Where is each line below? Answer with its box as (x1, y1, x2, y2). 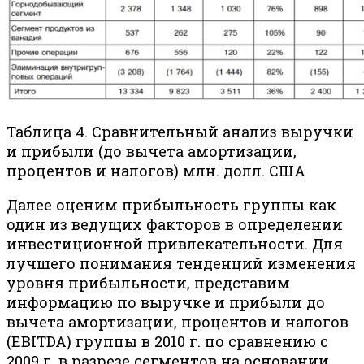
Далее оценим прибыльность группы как (6, 195, 336, 215)
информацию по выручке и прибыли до (6, 292, 325, 313)
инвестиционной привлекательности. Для (6, 234, 343, 254)
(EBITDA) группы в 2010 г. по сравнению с (6, 331, 328, 352)
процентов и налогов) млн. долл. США (6, 161, 305, 181)
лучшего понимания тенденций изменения (6, 253, 356, 274)
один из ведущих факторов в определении (6, 214, 343, 235)
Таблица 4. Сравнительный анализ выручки (6, 122, 353, 142)
